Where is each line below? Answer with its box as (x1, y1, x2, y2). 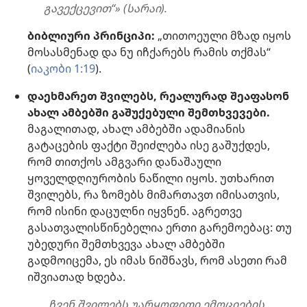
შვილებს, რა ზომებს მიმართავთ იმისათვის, (27, 187, 280, 203)
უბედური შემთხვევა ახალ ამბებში (27, 236, 225, 252)
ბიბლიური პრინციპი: (27, 28, 155, 44)
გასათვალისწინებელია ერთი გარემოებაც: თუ (27, 220, 292, 236)
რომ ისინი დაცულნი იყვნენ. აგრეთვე (27, 204, 242, 219)
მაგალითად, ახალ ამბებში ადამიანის (27, 121, 245, 137)
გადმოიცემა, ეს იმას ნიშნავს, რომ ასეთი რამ (27, 253, 287, 269)
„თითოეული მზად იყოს (155, 28, 291, 44)
